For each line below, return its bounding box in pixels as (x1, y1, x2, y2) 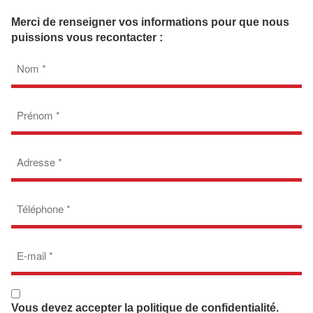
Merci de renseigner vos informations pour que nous (11, 16, 289, 28)
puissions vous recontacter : (11, 31, 163, 43)
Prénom (10, 100, 52, 112)
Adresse (10, 147, 55, 159)
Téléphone (10, 194, 67, 205)
